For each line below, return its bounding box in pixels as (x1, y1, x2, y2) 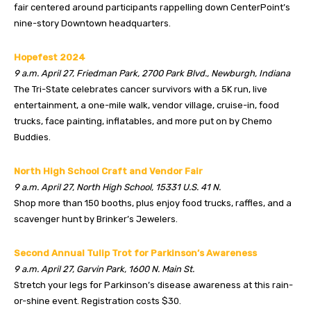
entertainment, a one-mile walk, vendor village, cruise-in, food (14, 99, 279, 110)
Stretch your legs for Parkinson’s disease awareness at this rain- (14, 279, 293, 290)
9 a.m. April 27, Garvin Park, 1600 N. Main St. (14, 263, 194, 274)
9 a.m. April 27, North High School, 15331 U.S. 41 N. (14, 181, 221, 192)
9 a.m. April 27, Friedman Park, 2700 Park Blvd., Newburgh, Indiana (14, 67, 290, 78)
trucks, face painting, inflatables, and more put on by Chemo (14, 115, 272, 126)
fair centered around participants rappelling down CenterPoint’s (14, 1, 290, 12)
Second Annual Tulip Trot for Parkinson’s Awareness (14, 247, 257, 258)
